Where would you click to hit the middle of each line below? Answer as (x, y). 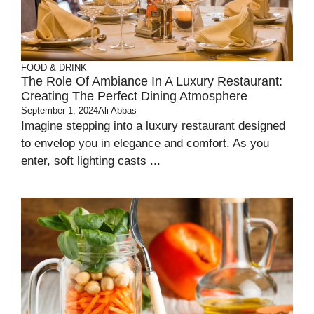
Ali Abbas (117, 111)
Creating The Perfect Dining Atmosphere (134, 96)
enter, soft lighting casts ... (91, 161)
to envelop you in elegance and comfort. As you (145, 144)
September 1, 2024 (60, 111)
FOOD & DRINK (54, 68)
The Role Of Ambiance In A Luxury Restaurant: (152, 82)
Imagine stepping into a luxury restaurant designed (153, 126)
